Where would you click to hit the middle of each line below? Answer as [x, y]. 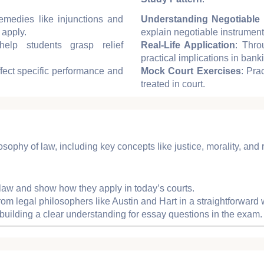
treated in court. [173, 84]
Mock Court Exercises [191, 71]
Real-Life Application [188, 45]
